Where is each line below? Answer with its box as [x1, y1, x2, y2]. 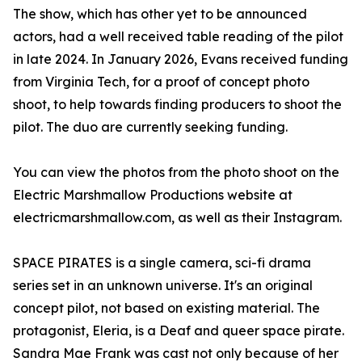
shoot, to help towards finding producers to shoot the [13, 96, 342, 113]
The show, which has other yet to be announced [13, 6, 307, 23]
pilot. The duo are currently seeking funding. [13, 119, 288, 136]
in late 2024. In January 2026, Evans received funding [13, 51, 348, 68]
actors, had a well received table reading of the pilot [13, 28, 343, 45]
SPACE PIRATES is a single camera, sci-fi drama [13, 255, 311, 271]
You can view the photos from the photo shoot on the [13, 164, 339, 181]
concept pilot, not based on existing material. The [13, 300, 320, 317]
